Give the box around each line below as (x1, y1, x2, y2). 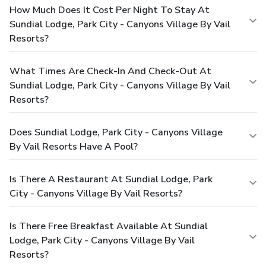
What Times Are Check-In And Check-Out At (9, 65, 211, 78)
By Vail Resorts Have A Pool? (9, 140, 138, 154)
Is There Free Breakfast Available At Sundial (9, 220, 208, 233)
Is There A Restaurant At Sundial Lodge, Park (9, 173, 213, 186)
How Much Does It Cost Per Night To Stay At (9, 4, 210, 17)
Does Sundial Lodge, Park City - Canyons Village (9, 126, 223, 140)
